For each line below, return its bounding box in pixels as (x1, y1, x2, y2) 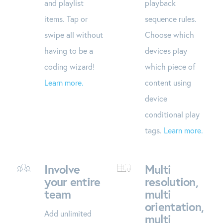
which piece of (144, 61, 195, 72)
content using (144, 77, 191, 88)
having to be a (44, 45, 94, 56)
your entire (44, 173, 101, 190)
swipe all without (44, 29, 104, 40)
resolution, (144, 173, 199, 190)
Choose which (144, 29, 194, 40)
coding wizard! (44, 61, 95, 72)
